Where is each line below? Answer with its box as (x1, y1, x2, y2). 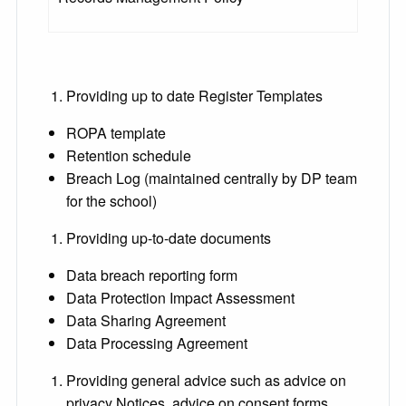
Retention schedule (66, 145, 191, 167)
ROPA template (66, 122, 166, 144)
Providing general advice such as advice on (66, 370, 346, 391)
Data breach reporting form (66, 265, 237, 286)
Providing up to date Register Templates (66, 85, 323, 107)
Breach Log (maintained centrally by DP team (66, 168, 357, 189)
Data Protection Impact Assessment (66, 287, 295, 309)
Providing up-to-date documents (66, 227, 271, 249)
